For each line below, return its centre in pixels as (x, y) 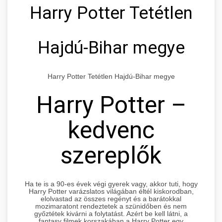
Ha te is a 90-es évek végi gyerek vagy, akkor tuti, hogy (111, 184)
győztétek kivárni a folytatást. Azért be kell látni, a (111, 214)
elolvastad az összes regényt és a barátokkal (111, 199)
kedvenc (111, 130)
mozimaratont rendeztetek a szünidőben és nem (111, 206)
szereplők (111, 155)
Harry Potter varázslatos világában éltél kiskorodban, (111, 192)
